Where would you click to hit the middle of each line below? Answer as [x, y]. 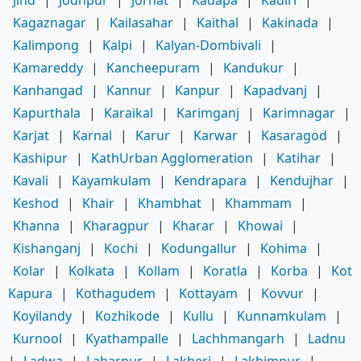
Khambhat [170, 203]
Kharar [193, 225]
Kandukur [253, 67]
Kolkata [91, 270]
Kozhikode [127, 315]
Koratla [225, 270]
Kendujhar [302, 180]
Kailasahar [141, 22]
